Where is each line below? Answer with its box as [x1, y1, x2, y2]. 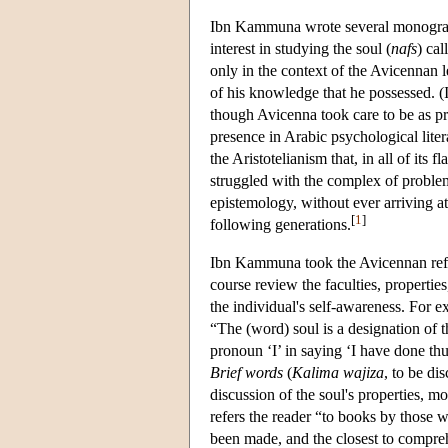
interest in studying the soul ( [210, 39, 391, 57]
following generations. [210, 215, 351, 233]
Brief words [210, 363, 283, 381]
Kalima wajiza [292, 363, 384, 381]
